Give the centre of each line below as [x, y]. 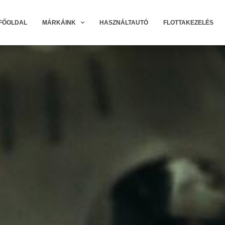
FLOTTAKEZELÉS [188, 23]
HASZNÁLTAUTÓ [124, 23]
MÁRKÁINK [59, 23]
